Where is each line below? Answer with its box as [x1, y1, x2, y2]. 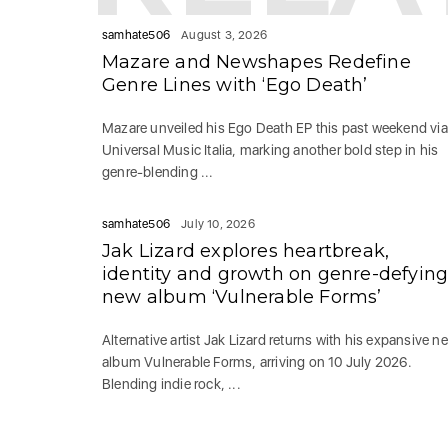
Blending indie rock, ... [102, 376, 241, 392]
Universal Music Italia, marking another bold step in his [102, 142, 439, 158]
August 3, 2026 [181, 28, 268, 42]
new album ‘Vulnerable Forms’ [102, 286, 382, 308]
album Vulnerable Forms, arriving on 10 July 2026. [102, 354, 412, 370]
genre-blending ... [102, 164, 214, 180]
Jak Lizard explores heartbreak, [102, 240, 390, 262]
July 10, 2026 [181, 217, 255, 231]
